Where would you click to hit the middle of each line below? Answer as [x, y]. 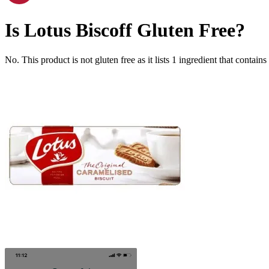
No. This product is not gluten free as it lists [88, 59]
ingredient [198, 59]
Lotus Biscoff [78, 30]
